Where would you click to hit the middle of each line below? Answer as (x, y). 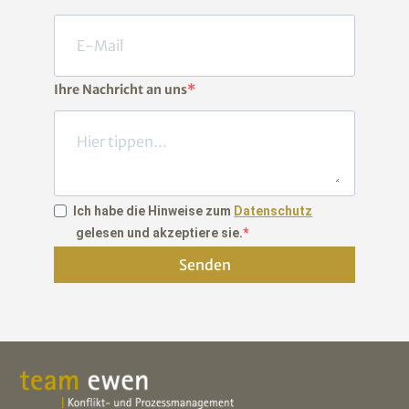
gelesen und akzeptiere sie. (160, 233)
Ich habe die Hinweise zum (154, 211)
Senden (204, 264)
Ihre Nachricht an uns (121, 90)
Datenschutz (273, 211)
